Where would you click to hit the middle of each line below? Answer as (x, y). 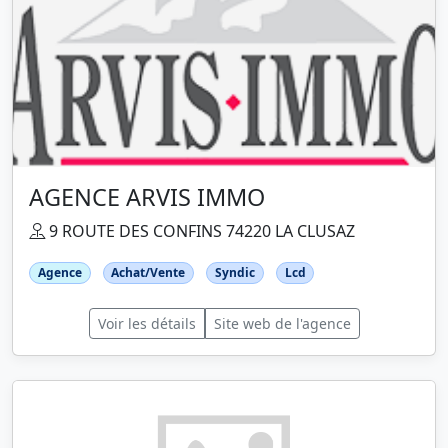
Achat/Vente (148, 272)
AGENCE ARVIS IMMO (147, 197)
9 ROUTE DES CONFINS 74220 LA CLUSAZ (200, 231)
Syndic (234, 272)
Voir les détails (146, 324)
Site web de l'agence (282, 324)
